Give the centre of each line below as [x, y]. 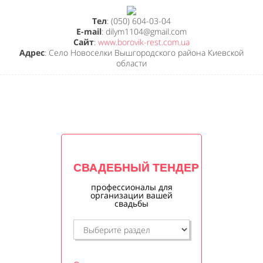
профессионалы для [131, 187]
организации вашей [131, 195]
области [131, 63]
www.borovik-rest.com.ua [144, 42]
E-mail [89, 31]
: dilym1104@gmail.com [144, 31]
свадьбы [131, 203]
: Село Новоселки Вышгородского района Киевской [144, 52]
